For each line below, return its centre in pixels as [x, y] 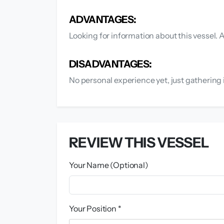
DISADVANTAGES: [110, 64]
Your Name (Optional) [109, 165]
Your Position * [95, 208]
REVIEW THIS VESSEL [139, 142]
